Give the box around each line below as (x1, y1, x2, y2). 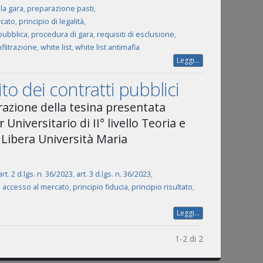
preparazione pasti (26, 4, 94, 14)
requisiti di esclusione (96, 29, 174, 39)
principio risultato (131, 182, 193, 192)
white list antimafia (75, 42, 140, 52)
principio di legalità (18, 16, 84, 26)
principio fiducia (72, 182, 128, 192)
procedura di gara (31, 29, 93, 39)
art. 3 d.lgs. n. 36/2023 (76, 169, 151, 179)
